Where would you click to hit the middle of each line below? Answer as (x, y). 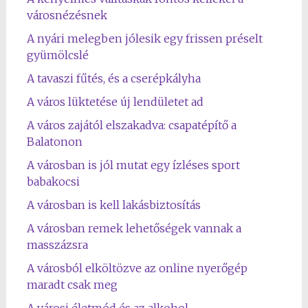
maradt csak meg (72, 285)
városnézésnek (67, 15)
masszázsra (57, 245)
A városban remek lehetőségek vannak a (134, 228)
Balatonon (54, 142)
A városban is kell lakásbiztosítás (113, 205)
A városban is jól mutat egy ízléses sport (133, 165)
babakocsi (53, 181)
